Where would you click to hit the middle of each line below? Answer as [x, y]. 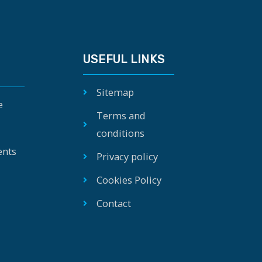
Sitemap [115, 92]
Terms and [121, 115]
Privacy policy [127, 156]
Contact [113, 203]
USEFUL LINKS [124, 59]
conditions [120, 133]
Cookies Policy [129, 180]
